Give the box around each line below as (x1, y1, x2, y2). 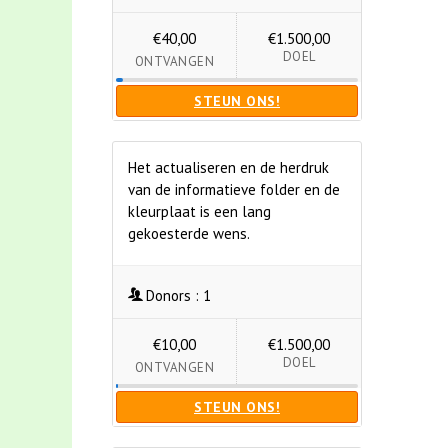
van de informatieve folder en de (128, 180, 340, 199)
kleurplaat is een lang (128, 202, 271, 221)
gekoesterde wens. (128, 224, 250, 243)
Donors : (145, 286, 199, 305)
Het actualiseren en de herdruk (128, 158, 329, 177)
